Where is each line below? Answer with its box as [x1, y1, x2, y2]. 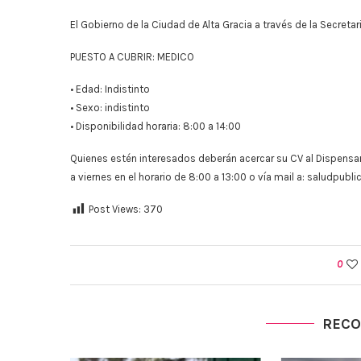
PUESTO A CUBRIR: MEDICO [70, 51, 194, 63]
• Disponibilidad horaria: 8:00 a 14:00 [70, 120, 241, 132]
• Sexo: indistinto [70, 102, 150, 114]
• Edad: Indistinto [70, 83, 150, 95]
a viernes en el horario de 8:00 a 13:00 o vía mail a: [70, 171, 307, 183]
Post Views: [89, 203, 141, 215]
